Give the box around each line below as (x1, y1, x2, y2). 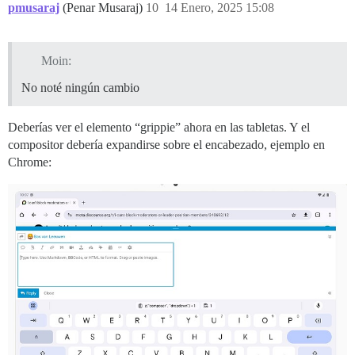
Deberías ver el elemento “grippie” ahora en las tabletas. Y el (8, 120, 310, 134)
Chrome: (8, 155, 52, 169)
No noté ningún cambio (21, 80, 139, 94)
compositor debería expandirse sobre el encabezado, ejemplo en (8, 137, 325, 151)
